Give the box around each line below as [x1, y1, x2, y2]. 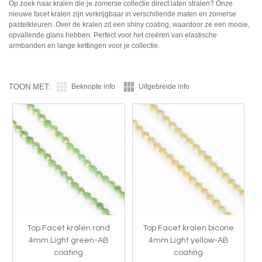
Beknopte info [71, 82, 115, 91]
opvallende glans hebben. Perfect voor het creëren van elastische [9, 30, 217, 39]
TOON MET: [9, 82, 51, 91]
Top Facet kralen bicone [143, 223, 235, 232]
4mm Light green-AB [28, 236, 109, 244]
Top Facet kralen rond [27, 223, 111, 232]
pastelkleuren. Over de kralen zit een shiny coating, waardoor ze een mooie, [9, 20, 250, 29]
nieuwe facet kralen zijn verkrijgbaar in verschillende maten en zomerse [9, 9, 236, 18]
